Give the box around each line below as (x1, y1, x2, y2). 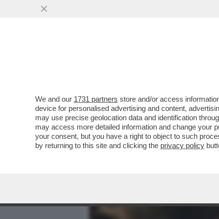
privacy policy (160, 141, 204, 150)
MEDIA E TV (125, 56, 166, 68)
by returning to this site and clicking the (35, 141, 160, 150)
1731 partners (74, 95, 118, 103)
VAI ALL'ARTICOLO (104, 128, 173, 136)
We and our (35, 95, 74, 103)
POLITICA (179, 56, 213, 68)
